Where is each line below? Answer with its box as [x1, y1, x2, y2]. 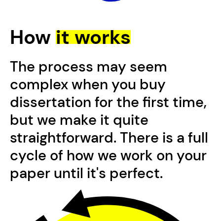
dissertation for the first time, [9, 93, 207, 112]
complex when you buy [9, 75, 166, 94]
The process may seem [9, 58, 167, 76]
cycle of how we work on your [9, 147, 207, 165]
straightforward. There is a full [9, 129, 208, 147]
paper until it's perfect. [9, 164, 163, 183]
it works [55, 24, 131, 50]
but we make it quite [9, 111, 148, 130]
